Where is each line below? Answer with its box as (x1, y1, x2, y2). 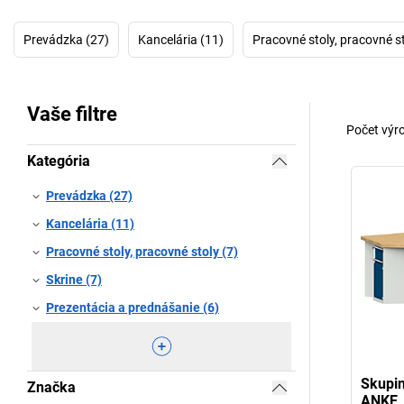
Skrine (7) (46, 272, 102, 287)
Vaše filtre (27, 103, 117, 125)
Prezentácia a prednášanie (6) (46, 300, 219, 315)
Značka (27, 379, 76, 396)
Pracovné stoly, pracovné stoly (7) (46, 244, 238, 259)
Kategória (27, 152, 90, 170)
